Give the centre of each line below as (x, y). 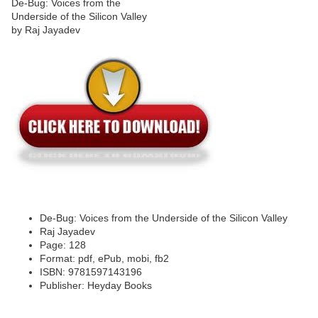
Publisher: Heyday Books (96, 286)
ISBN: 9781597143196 (91, 272)
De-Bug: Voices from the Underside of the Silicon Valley (164, 218)
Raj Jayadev (67, 232)
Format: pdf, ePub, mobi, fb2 (104, 259)
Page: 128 (63, 245)
